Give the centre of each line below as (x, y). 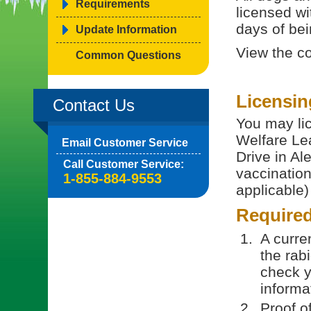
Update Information (126, 30)
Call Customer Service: (124, 164)
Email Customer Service (125, 143)
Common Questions (128, 55)
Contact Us (94, 105)
